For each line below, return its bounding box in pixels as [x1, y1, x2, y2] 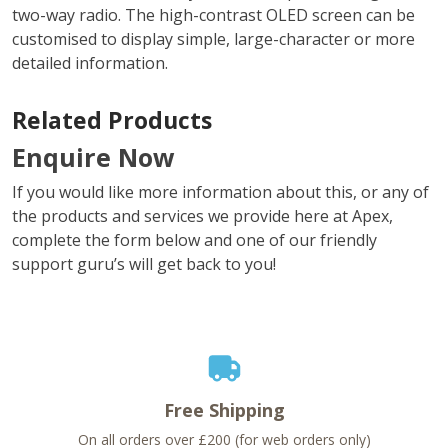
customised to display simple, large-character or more [12, 28, 415, 51]
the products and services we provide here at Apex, [12, 205, 393, 228]
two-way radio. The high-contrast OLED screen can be [12, 4, 415, 27]
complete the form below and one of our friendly [12, 229, 377, 252]
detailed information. [12, 52, 168, 75]
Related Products [12, 104, 212, 137]
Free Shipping [163, 398, 285, 423]
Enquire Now [12, 140, 175, 175]
